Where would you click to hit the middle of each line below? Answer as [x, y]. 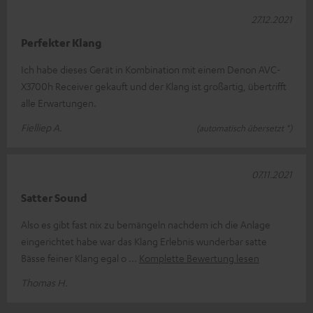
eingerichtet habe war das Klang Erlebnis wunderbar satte [144, 241]
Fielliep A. [42, 127]
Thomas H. [44, 282]
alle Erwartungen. [59, 102]
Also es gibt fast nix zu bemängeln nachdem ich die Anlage [146, 224]
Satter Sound [54, 197]
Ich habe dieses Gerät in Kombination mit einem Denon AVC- [151, 69]
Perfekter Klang [61, 42]
